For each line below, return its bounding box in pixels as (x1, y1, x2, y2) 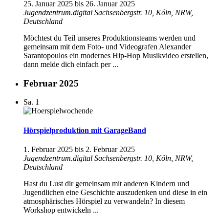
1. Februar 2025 (23, 145, 73, 153)
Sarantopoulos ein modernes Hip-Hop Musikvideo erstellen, (23, 51, 208, 60)
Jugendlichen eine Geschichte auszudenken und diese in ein (23, 188, 207, 197)
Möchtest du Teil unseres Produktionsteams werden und (23, 34, 196, 43)
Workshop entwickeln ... (23, 206, 99, 214)
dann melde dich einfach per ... (23, 60, 118, 69)
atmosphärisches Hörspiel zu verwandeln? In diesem (23, 197, 185, 205)
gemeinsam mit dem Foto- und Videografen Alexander (23, 43, 191, 51)
